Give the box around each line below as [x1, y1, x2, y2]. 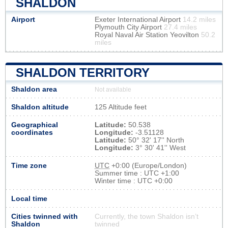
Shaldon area [11, 85, 57, 93]
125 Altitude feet [95, 103, 147, 111]
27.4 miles [164, 23, 197, 31]
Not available [95, 86, 131, 93]
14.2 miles [183, 15, 216, 23]
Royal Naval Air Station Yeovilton [95, 31, 201, 39]
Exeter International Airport [95, 15, 183, 23]
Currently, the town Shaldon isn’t [95, 212, 198, 220]
